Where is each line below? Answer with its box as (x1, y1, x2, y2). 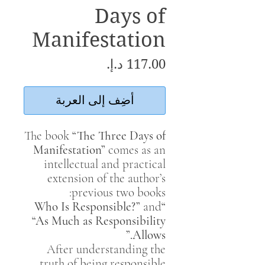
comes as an (105, 143, 166, 157)
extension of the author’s (47, 171, 166, 186)
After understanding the (47, 242, 166, 257)
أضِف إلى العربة (55, 93, 134, 108)
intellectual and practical (44, 157, 166, 172)
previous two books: (72, 185, 166, 200)
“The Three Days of (72, 128, 166, 143)
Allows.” (132, 228, 166, 243)
